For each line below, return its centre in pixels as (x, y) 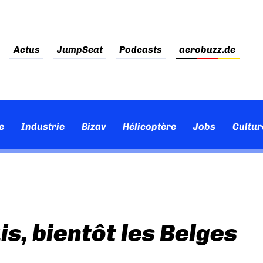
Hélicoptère (150, 127)
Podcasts (141, 50)
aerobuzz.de (208, 50)
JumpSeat (80, 50)
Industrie (43, 127)
